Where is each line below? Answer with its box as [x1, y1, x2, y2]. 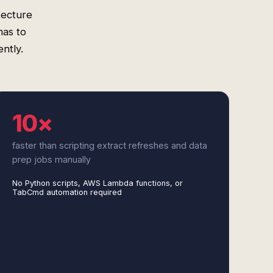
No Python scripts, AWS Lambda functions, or [12, 179, 183, 188]
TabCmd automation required [12, 188, 122, 197]
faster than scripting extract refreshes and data [12, 140, 207, 151]
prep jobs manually [12, 154, 91, 165]
